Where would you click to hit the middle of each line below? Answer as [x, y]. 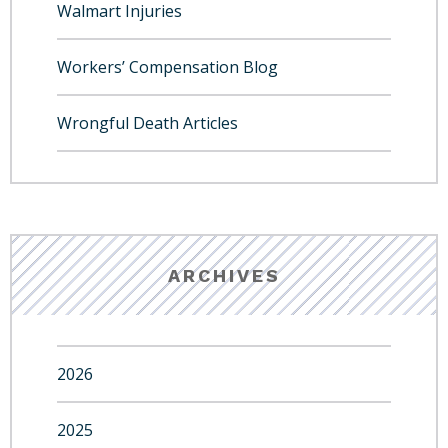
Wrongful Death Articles [147, 123]
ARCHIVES [224, 275]
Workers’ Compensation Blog [167, 67]
